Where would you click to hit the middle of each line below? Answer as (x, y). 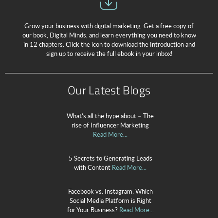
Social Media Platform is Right (110, 200)
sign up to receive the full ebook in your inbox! (109, 53)
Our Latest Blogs (109, 90)
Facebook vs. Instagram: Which (110, 191)
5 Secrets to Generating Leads (110, 158)
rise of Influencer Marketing (110, 125)
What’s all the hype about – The (110, 116)
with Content (92, 167)
